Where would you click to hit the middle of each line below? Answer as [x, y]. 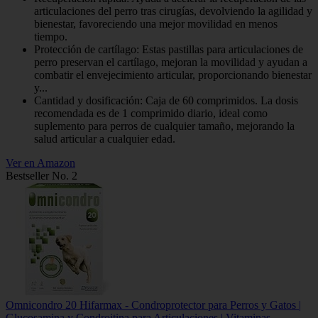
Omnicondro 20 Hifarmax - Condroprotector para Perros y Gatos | [153, 305]
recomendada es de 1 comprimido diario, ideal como [151, 113]
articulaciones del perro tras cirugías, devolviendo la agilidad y [173, 11]
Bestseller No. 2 [42, 175]
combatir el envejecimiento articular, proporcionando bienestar [173, 75]
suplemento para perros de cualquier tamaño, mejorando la [164, 126]
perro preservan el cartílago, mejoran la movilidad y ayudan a [171, 62]
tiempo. [51, 36]
